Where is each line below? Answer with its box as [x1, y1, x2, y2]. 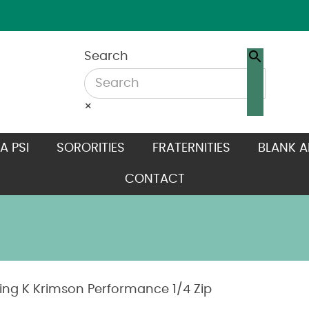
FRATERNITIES [152, 142, 230, 154]
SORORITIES [56, 142, 125, 154]
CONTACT [124, 173, 185, 186]
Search [83, 50, 128, 63]
